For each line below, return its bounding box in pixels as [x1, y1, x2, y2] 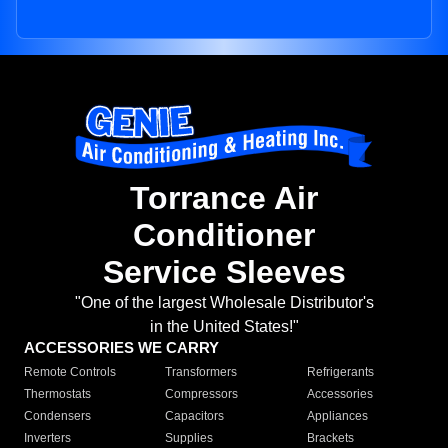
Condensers [24, 409, 91, 424]
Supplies [165, 431, 214, 446]
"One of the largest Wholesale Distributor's [74, 294, 374, 312]
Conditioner [133, 217, 315, 254]
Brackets [306, 431, 354, 446]
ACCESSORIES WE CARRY [24, 339, 219, 357]
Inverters [24, 431, 71, 446]
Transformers [165, 365, 238, 380]
